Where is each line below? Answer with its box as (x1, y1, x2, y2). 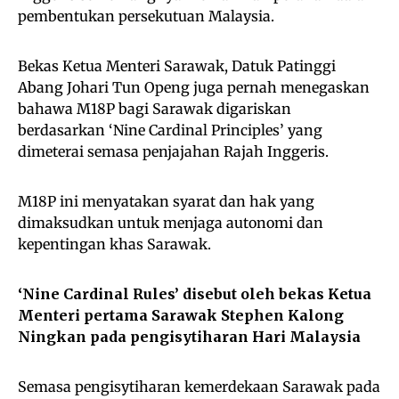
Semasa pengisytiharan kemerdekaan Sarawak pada (18, 378, 380, 396)
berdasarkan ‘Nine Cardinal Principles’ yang (18, 121, 322, 140)
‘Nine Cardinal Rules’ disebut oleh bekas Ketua (18, 285, 371, 304)
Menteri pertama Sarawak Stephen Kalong (18, 306, 344, 325)
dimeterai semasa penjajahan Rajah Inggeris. (18, 142, 329, 161)
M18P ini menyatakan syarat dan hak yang (18, 192, 314, 211)
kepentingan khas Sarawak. (18, 235, 211, 254)
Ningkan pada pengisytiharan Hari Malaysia (18, 328, 361, 346)
